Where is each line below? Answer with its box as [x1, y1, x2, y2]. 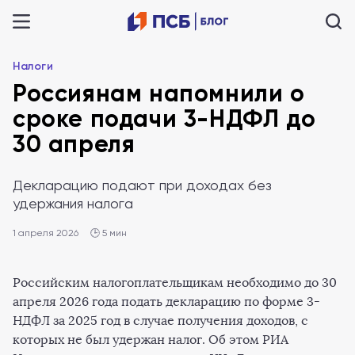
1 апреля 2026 [13, 227, 78, 239]
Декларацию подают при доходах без [13, 177, 272, 193]
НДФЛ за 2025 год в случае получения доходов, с [13, 313, 308, 328]
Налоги [13, 59, 54, 73]
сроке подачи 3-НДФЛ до [13, 105, 316, 133]
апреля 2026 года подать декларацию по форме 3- [13, 294, 320, 309]
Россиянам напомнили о [13, 79, 305, 108]
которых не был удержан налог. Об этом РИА [13, 332, 288, 347]
